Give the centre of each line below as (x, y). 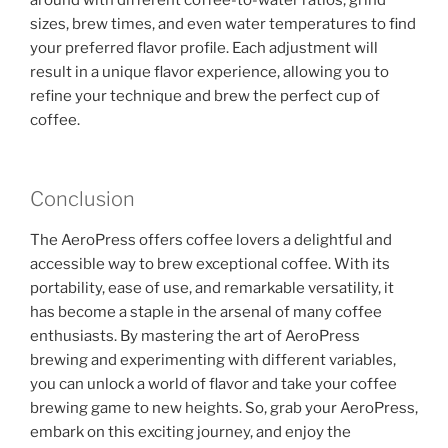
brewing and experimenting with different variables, (213, 359)
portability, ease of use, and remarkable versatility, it (212, 287)
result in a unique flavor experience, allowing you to (209, 72)
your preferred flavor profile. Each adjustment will (204, 48)
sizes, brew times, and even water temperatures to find (223, 24)
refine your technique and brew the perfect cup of (205, 96)
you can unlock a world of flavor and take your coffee (213, 383)
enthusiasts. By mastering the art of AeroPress (195, 335)
